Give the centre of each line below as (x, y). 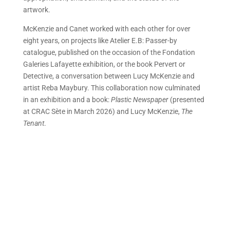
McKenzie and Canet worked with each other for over (107, 29)
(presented (186, 100)
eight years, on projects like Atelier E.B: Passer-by (100, 41)
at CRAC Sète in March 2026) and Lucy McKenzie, (102, 111)
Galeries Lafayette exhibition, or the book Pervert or (104, 64)
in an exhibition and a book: (67, 100)
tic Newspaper (146, 100)
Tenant (33, 123)
